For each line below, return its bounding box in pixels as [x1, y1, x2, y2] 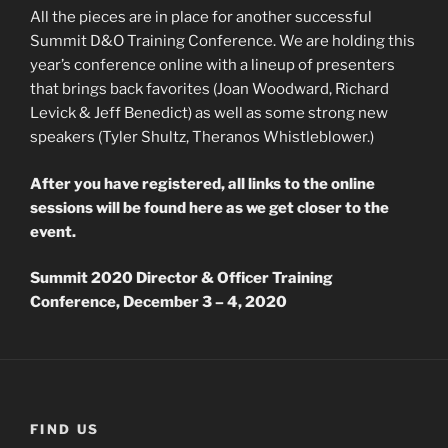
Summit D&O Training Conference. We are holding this [30, 32, 415, 51]
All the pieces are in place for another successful [30, 8, 372, 27]
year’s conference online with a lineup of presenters [30, 56, 395, 75]
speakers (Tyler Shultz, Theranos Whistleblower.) [30, 128, 374, 147]
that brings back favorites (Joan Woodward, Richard [30, 80, 389, 99]
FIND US [30, 421, 100, 438]
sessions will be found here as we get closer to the [30, 198, 389, 217]
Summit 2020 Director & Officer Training [30, 269, 333, 288]
